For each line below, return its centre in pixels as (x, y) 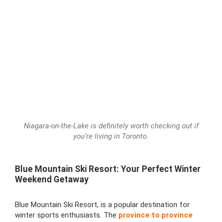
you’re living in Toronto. (111, 136)
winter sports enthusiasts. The (67, 215)
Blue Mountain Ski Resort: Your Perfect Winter (108, 169)
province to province (156, 215)
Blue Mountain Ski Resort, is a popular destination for (102, 204)
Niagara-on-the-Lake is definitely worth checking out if (111, 126)
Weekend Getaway (52, 179)
